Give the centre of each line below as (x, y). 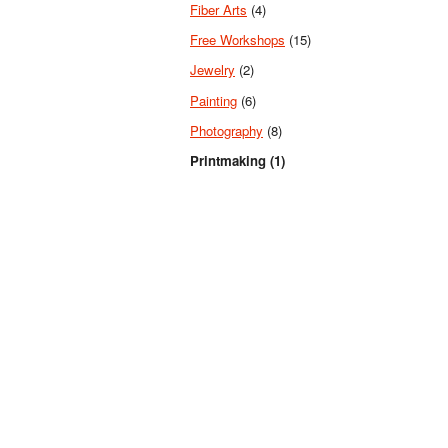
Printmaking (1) (237, 161)
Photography (226, 130)
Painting (213, 100)
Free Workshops (237, 40)
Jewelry (212, 70)
